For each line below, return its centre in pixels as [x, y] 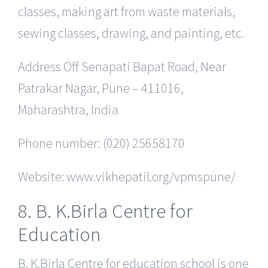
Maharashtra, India [68, 109]
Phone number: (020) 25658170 [101, 143]
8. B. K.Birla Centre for [105, 211]
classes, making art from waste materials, [127, 11]
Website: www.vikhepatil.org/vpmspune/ [127, 176]
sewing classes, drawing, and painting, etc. [131, 33]
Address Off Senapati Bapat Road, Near [122, 66]
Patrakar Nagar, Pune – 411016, [101, 88]
